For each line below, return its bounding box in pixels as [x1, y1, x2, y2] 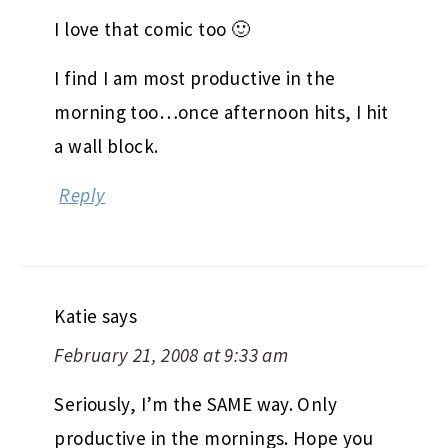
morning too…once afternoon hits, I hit [54, 99, 389, 124]
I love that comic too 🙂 [54, 16, 251, 41]
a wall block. [54, 133, 159, 158]
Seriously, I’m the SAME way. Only [54, 391, 337, 416]
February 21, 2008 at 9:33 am [54, 342, 289, 367]
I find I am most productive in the [54, 65, 336, 90]
